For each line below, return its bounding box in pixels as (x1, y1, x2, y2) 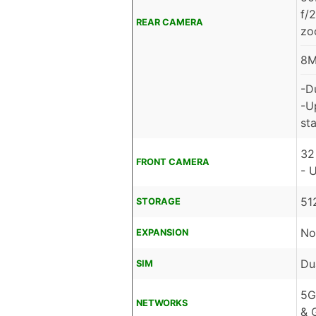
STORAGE (136, 196, 181, 207)
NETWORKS (136, 298, 188, 309)
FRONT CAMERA (136, 157, 209, 168)
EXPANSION (136, 227, 188, 238)
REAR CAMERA (136, 17, 203, 28)
